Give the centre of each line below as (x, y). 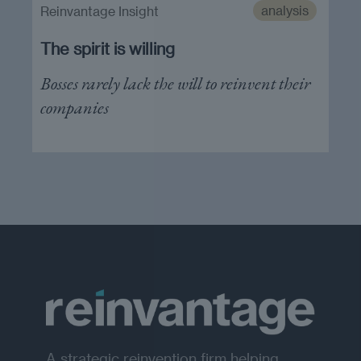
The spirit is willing (108, 48)
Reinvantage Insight (100, 11)
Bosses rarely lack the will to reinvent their (175, 83)
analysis (284, 10)
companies (75, 108)
